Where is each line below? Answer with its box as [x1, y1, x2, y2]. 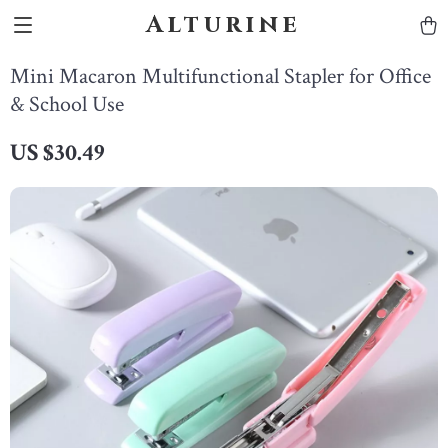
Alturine [146, 9, 302, 41]
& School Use [10, 90, 124, 119]
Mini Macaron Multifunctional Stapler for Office [10, 62, 431, 91]
